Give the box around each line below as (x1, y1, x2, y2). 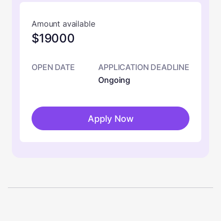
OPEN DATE (32, 62, 75, 72)
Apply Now (87, 113, 134, 124)
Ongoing (98, 75, 131, 85)
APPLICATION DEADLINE (98, 62, 189, 72)
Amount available (32, 19, 95, 29)
